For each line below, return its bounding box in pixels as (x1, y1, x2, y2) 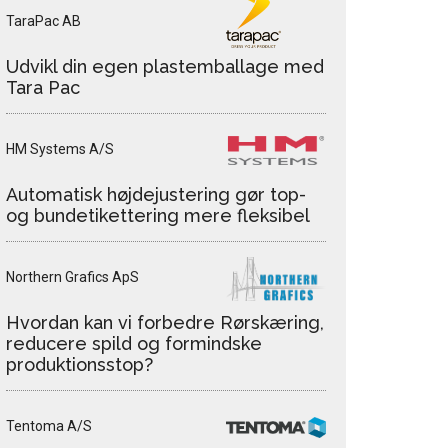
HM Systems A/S (6, 141, 114, 158)
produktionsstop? (6, 354, 153, 376)
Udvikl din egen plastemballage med (6, 56, 324, 78)
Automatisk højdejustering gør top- (6, 184, 306, 206)
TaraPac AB (6, 13, 81, 30)
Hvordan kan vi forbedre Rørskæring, (6, 312, 324, 334)
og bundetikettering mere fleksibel (6, 205, 310, 227)
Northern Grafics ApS (6, 269, 139, 286)
